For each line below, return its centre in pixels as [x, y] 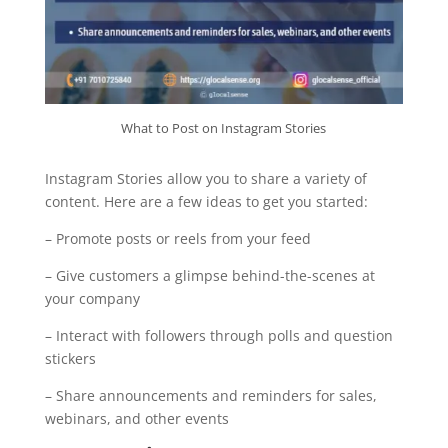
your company [92, 298]
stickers [70, 358]
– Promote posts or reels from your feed [177, 238]
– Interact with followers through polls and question [218, 335]
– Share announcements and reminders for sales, [210, 395]
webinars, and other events [136, 418]
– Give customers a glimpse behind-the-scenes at [209, 275]
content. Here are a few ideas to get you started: [206, 201]
